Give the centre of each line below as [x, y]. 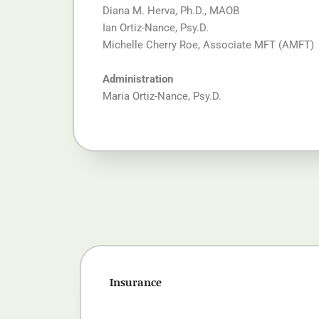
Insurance [136, 282]
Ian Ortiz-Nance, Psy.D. [156, 28]
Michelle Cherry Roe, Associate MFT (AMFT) [208, 45]
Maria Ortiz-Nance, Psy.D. [162, 96]
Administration [138, 79]
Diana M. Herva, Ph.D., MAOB [171, 11]
